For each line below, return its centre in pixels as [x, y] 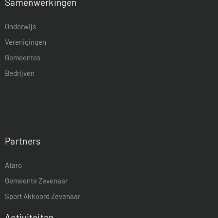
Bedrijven [20, 73]
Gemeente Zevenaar [36, 180]
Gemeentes [23, 57]
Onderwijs [20, 26]
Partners [23, 141]
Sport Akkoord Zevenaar [43, 196]
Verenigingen [26, 42]
